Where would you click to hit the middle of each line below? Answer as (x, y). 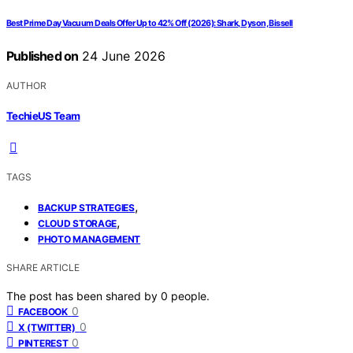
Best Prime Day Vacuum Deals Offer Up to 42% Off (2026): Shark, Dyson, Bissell (150, 24)
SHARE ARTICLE (43, 267)
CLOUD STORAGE (78, 223)
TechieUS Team (43, 115)
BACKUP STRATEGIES (86, 207)
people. (190, 295)
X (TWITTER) (47, 327)
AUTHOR (26, 86)
